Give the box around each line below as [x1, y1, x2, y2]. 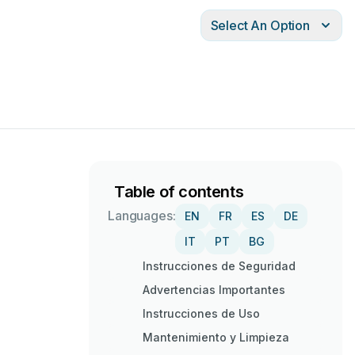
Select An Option [210, 17, 310, 33]
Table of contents [114, 182, 244, 201]
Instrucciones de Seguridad [143, 259, 296, 273]
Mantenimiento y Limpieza [143, 330, 289, 344]
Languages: [108, 208, 176, 223]
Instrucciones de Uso [143, 307, 260, 320]
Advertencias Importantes [143, 283, 285, 296]
